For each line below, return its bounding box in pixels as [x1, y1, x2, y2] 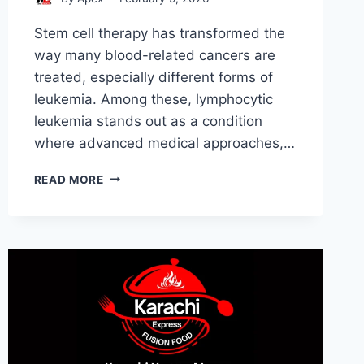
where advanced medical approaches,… [33, 134, 295, 151]
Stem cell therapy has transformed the [33, 24, 285, 41]
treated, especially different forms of [33, 68, 273, 85]
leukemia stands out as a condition [33, 112, 262, 129]
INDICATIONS [102, 271, 183, 284]
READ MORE [33, 172, 104, 186]
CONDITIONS [102, 236, 180, 250]
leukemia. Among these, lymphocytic [33, 90, 273, 107]
